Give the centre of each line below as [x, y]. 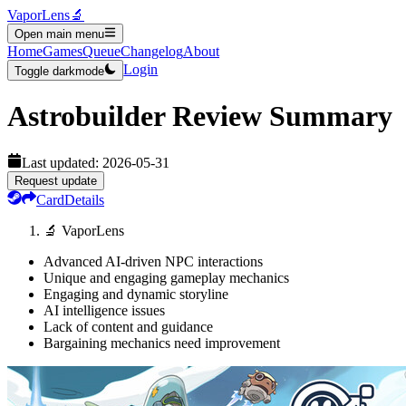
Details [84, 199]
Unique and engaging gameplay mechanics [166, 277]
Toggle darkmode [59, 71]
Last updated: [62, 162]
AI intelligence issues [104, 310]
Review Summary [279, 116]
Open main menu [59, 34]
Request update [56, 180]
